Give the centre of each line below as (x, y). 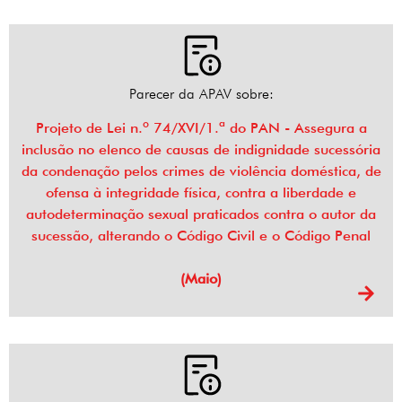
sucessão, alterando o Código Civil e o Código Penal (201, 236)
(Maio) (201, 279)
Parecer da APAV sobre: (201, 94)
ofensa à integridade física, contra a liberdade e (201, 193)
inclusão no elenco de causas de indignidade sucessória (201, 150)
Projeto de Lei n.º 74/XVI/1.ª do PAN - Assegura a (201, 128)
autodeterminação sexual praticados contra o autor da (201, 214)
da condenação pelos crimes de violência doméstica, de (201, 171)
